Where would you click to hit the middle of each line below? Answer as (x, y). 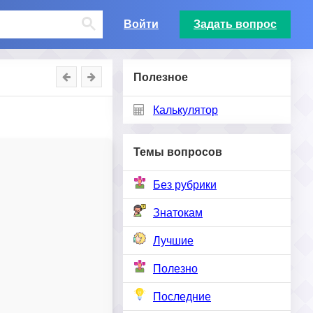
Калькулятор (185, 110)
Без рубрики (185, 185)
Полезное (161, 77)
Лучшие (173, 241)
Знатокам (178, 213)
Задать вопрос (235, 24)
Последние (182, 297)
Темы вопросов (178, 152)
